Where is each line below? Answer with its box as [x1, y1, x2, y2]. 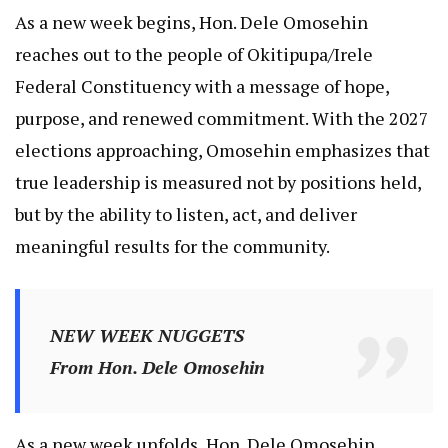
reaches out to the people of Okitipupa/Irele [15, 42, 373, 67]
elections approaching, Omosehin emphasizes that [15, 138, 430, 163]
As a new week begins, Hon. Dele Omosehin [15, 10, 368, 35]
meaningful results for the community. [15, 234, 330, 259]
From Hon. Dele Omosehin [49, 355, 265, 380]
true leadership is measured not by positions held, [15, 170, 421, 195]
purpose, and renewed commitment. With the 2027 [15, 106, 429, 131]
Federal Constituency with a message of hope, [15, 74, 389, 99]
